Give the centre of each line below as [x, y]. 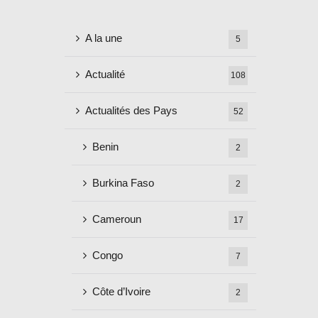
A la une [104, 38]
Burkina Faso [123, 183]
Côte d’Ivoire [121, 291]
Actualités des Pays [131, 110]
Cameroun [117, 219]
